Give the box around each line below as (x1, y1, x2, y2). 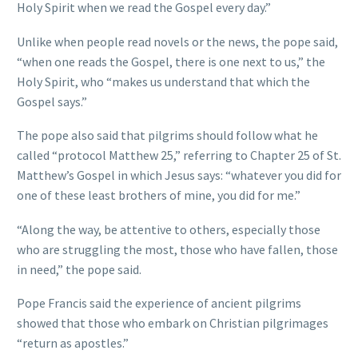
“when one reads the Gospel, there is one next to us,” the (17, 53, 325, 70)
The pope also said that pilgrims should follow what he (17, 127, 318, 144)
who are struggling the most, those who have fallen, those (17, 241, 338, 257)
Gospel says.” (17, 93, 87, 109)
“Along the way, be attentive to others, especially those (17, 221, 320, 237)
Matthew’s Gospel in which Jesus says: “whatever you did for (17, 167, 341, 184)
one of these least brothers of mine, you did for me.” (17, 187, 300, 204)
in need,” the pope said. (17, 261, 141, 277)
